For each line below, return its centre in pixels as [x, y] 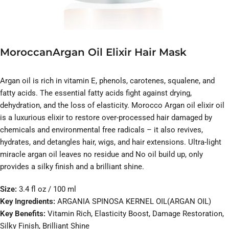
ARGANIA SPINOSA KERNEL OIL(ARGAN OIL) [134, 202]
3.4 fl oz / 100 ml [48, 189]
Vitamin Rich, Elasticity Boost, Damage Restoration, [135, 214]
